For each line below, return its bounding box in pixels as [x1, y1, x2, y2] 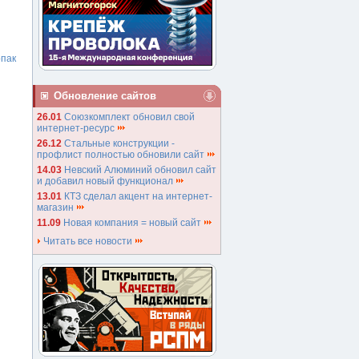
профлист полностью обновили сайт [37, 149, 207, 160]
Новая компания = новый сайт [63, 217, 204, 228]
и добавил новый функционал [37, 175, 175, 187]
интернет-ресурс [37, 123, 117, 134]
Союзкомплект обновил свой [64, 111, 195, 123]
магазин [37, 202, 76, 213]
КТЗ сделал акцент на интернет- [64, 191, 212, 202]
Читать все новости [41, 236, 135, 247]
